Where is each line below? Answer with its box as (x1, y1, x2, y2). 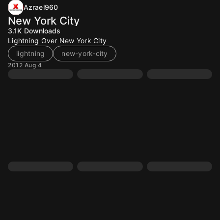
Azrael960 (24, 3, 58, 11)
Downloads (24, 27, 61, 35)
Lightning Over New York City (8, 36, 107, 45)
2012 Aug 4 (8, 61, 42, 69)
